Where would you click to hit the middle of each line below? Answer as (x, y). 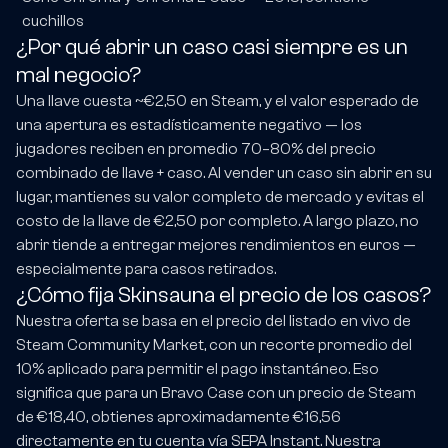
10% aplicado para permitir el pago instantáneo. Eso (197, 369)
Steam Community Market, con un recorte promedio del (214, 345)
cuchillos (53, 21)
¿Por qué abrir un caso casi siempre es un (212, 47)
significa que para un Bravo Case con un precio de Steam (216, 393)
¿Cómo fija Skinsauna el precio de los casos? (223, 295)
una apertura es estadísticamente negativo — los (189, 125)
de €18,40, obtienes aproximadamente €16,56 (178, 417)
